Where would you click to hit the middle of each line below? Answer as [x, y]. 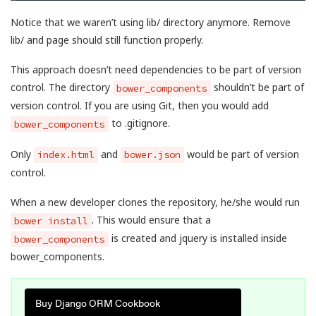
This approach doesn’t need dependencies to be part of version [156, 70]
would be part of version [242, 154]
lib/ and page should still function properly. [107, 39]
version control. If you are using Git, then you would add [140, 106]
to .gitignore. [139, 123]
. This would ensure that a [151, 220]
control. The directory [62, 87]
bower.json [152, 154]
